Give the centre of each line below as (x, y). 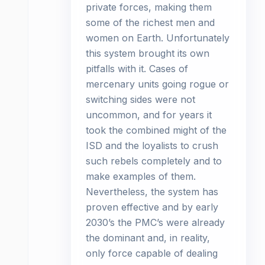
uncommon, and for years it (149, 115)
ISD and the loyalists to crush (152, 146)
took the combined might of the (156, 130)
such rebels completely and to (154, 161)
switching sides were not (140, 99)
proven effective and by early (152, 207)
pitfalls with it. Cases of (137, 69)
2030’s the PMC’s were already (155, 222)
